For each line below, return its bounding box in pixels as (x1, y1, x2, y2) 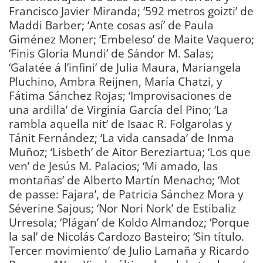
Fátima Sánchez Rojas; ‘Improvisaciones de (9, 87, 232, 104)
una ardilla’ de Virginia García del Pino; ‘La (9, 102, 228, 118)
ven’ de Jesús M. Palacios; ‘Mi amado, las (9, 158, 218, 174)
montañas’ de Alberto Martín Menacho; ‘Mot (9, 172, 240, 188)
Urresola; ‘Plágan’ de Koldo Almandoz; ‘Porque (9, 214, 249, 231)
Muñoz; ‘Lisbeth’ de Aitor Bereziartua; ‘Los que (9, 144, 251, 160)
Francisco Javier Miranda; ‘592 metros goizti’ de (9, 3, 254, 19)
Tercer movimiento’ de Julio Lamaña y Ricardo (9, 242, 249, 259)
